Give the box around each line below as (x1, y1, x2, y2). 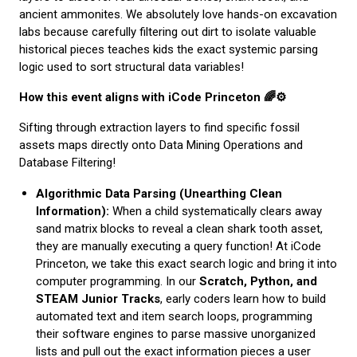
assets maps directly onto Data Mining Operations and (19, 137, 303, 152)
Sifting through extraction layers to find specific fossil (19, 120, 300, 135)
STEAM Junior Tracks (35, 291, 160, 306)
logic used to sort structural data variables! (19, 59, 244, 74)
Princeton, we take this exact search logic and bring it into (35, 256, 337, 271)
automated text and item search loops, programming (35, 308, 312, 324)
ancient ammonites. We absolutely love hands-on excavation (19, 6, 337, 22)
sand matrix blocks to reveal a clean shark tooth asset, (35, 221, 323, 236)
